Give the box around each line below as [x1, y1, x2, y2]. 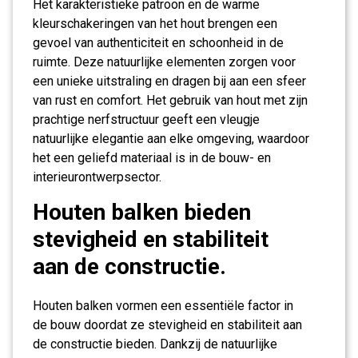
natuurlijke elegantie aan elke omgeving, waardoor [33, 131, 309, 146]
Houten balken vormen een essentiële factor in [33, 298, 293, 313]
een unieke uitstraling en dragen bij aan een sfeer [33, 74, 306, 89]
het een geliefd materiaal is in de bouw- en [33, 150, 271, 165]
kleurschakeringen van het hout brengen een [33, 16, 277, 31]
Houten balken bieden [33, 199, 251, 225]
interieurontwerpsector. [33, 169, 161, 185]
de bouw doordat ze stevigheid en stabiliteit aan [33, 317, 302, 332]
